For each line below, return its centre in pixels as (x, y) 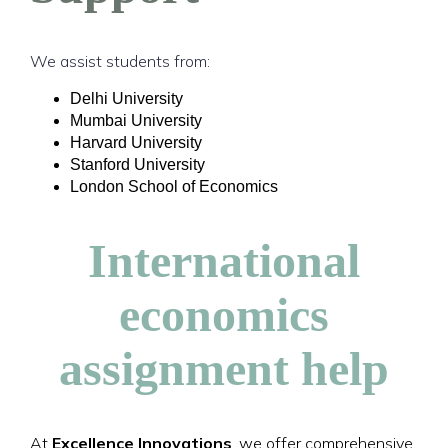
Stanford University (137, 164)
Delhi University (126, 98)
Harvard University (136, 142)
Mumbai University (136, 120)
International (224, 260)
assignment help (224, 368)
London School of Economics (174, 186)
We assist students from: (120, 61)
